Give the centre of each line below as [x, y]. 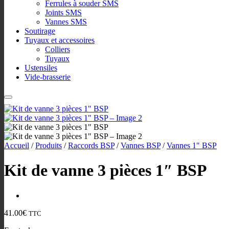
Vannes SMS [66, 22]
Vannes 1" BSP [192, 145]
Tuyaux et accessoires [60, 40]
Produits [49, 145]
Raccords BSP [91, 145]
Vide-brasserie [48, 77]
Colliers [58, 49]
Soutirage [40, 31]
